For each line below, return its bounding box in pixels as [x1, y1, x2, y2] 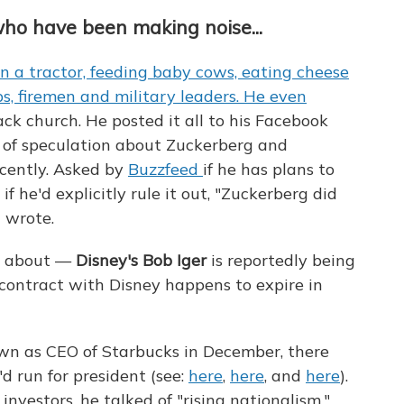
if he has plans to [203, 159, 335, 180]
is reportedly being [207, 250, 355, 271]
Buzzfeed [128, 159, 203, 180]
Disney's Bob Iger [76, 250, 207, 271]
